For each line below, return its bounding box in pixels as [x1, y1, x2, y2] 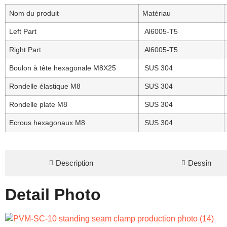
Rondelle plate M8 [9, 100, 67, 108]
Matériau [142, 9, 171, 17]
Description [56, 158, 93, 167]
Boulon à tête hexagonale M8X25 [9, 63, 116, 72]
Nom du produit [9, 9, 59, 17]
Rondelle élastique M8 [9, 82, 81, 90]
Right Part [9, 45, 41, 54]
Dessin [188, 158, 211, 167]
